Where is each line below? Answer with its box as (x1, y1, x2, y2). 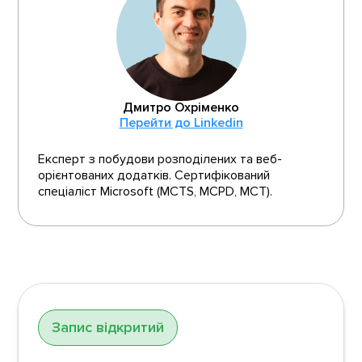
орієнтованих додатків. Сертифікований (38, 166, 271, 183)
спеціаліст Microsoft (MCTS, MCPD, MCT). (38, 183, 273, 200)
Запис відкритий (52, 318, 165, 336)
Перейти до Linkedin (119, 114, 243, 131)
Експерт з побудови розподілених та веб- (38, 150, 283, 167)
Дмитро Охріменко (123, 99, 239, 116)
